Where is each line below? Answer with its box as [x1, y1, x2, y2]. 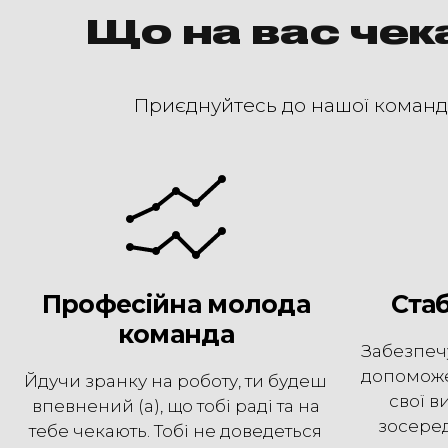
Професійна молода [41, 288, 311, 319]
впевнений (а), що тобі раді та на [31, 395, 320, 416]
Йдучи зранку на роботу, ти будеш [24, 370, 328, 391]
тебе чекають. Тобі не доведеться [29, 420, 323, 441]
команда [117, 318, 235, 349]
